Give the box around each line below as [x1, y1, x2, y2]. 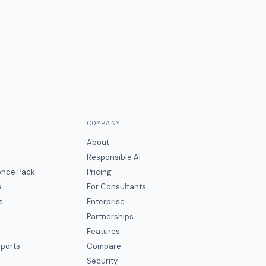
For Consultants [86, 182, 146, 192]
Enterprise [86, 197, 125, 207]
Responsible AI [86, 152, 141, 162]
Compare [86, 241, 121, 251]
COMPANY [86, 118, 121, 128]
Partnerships [86, 211, 134, 221]
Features [86, 226, 120, 236]
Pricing [86, 167, 112, 177]
